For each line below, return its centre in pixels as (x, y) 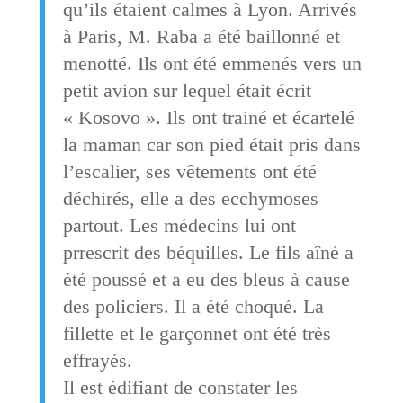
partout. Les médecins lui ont (179, 225)
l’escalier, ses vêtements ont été (189, 171)
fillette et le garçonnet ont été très (197, 333)
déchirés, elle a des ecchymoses (190, 198)
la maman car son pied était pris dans (211, 144)
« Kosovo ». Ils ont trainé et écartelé (208, 117)
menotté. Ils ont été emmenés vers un (212, 63)
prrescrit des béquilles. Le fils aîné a (208, 252)
